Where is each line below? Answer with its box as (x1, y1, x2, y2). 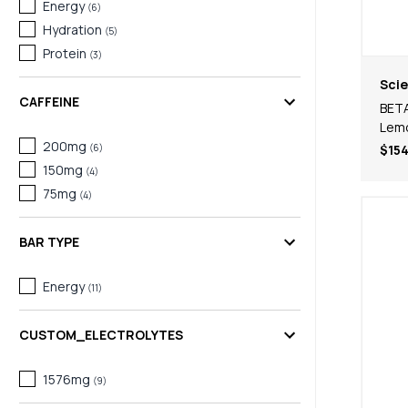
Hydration (43, 20, 102, 38)
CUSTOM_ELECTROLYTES (19, 326, 183, 344)
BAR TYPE (19, 232, 79, 250)
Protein (43, 44, 87, 62)
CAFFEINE (19, 92, 79, 110)
